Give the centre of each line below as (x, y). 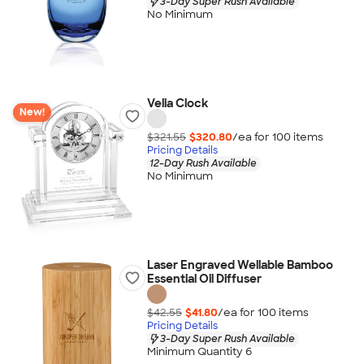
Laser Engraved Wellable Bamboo (240, 265)
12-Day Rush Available (203, 163)
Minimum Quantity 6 (199, 352)
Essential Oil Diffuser (204, 279)
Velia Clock (177, 103)
